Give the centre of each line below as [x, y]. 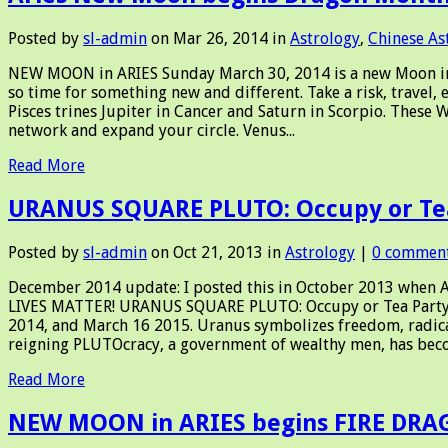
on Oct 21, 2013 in [216, 252]
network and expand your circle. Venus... [151, 130]
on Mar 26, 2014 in [218, 38]
